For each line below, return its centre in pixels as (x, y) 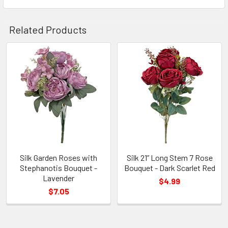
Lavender (59, 178)
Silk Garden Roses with (59, 157)
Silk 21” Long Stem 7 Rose (169, 157)
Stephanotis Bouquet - (59, 167)
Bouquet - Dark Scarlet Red (169, 167)
